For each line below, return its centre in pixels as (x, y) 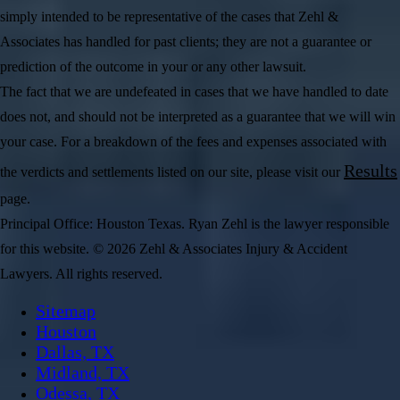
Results (371, 170)
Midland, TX (83, 372)
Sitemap (66, 310)
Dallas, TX (75, 351)
